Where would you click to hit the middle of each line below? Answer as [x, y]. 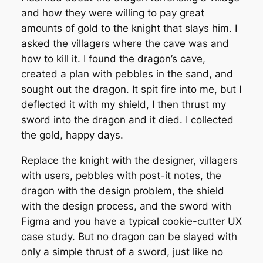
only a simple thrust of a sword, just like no [122, 252]
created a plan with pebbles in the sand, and [127, 74]
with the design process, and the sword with [126, 206]
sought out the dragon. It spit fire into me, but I [131, 89]
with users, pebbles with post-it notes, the [121, 175]
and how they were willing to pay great [112, 13]
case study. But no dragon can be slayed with [129, 236]
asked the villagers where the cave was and [125, 43]
